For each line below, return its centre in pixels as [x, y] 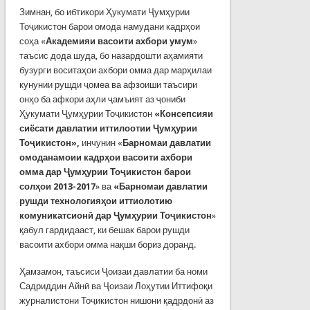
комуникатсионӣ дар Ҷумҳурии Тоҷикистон [115, 215]
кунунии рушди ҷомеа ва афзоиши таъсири [108, 84]
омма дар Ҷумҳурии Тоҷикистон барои [105, 172]
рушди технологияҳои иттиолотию [95, 201]
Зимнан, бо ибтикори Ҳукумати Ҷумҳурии [104, 12]
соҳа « [32, 41]
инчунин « [101, 143]
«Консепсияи [183, 113]
